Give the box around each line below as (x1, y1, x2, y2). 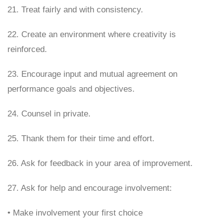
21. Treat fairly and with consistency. (7, 5, 143, 14)
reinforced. (7, 45, 47, 54)
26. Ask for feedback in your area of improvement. (7, 159, 193, 168)
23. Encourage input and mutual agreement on (7, 69, 177, 79)
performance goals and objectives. (7, 84, 135, 94)
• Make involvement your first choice (7, 208, 143, 218)
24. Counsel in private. (7, 109, 91, 118)
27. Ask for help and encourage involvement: (7, 183, 172, 193)
